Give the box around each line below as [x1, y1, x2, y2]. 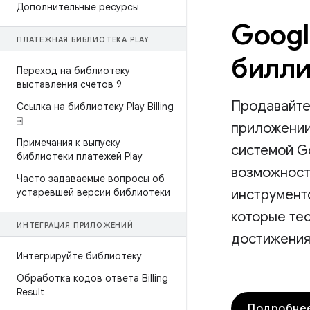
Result [17, 286, 44, 298]
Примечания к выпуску [17, 136, 120, 149]
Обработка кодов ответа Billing [17, 272, 168, 284]
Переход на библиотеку [17, 64, 130, 77]
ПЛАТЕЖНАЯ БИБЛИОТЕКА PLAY [17, 35, 149, 44]
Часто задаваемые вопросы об [17, 172, 165, 185]
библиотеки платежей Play [17, 150, 143, 163]
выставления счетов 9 [17, 78, 122, 91]
